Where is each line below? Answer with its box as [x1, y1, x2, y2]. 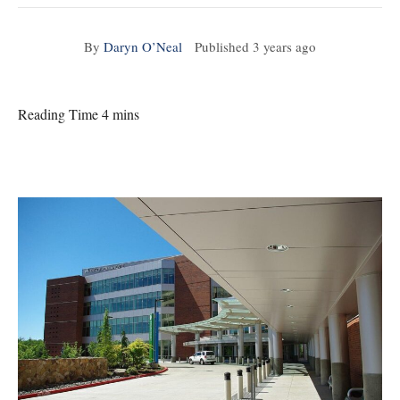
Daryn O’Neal [104, 37, 182, 55]
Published [186, 37, 253, 55]
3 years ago [253, 37, 316, 55]
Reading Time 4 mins [18, 104, 139, 123]
